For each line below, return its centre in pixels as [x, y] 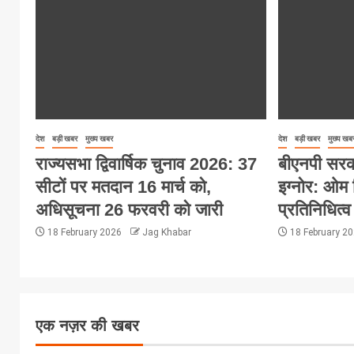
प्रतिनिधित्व [315, 209]
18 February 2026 [85, 232]
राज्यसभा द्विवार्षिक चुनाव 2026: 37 [146, 164]
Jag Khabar [167, 232]
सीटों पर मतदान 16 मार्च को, [123, 186]
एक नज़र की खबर [87, 325]
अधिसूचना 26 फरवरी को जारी [129, 209]
